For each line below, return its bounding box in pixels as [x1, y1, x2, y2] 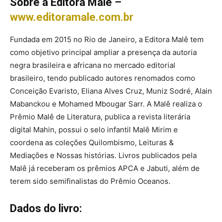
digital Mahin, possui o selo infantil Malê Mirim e [10, 125, 178, 135]
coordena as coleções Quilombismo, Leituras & [10, 138, 174, 148]
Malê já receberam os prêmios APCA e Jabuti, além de [10, 164, 200, 173]
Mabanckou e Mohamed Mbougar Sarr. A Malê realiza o [10, 99, 202, 109]
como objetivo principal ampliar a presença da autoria [10, 48, 197, 57]
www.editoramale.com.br [10, 11, 133, 24]
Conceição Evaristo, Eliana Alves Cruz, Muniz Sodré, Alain [10, 86, 212, 96]
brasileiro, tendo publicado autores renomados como [10, 73, 195, 83]
